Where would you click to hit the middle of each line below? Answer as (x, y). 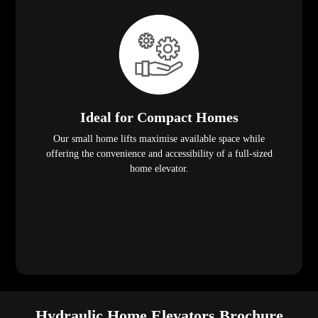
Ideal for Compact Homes (159, 117)
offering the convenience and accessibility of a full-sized (159, 154)
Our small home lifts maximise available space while (159, 139)
